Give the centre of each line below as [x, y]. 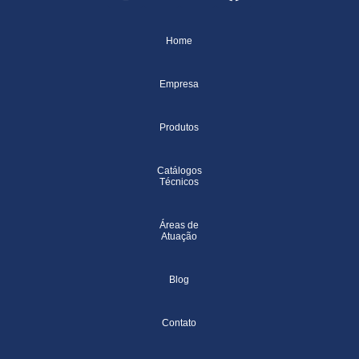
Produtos [179, 127]
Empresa [179, 84]
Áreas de [179, 225]
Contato [179, 323]
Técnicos [179, 182]
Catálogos [179, 170]
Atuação [179, 236]
